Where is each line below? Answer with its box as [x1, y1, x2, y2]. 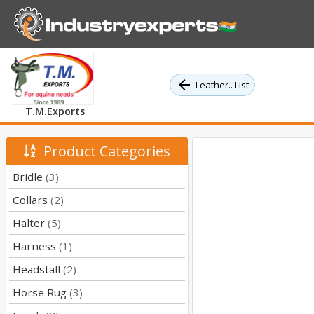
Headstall [13, 262, 63, 276]
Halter [13, 216, 48, 230]
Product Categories [36, 142, 170, 161]
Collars [13, 193, 50, 207]
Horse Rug [13, 285, 69, 299]
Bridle [13, 170, 46, 184]
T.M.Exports [25, 104, 85, 118]
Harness [13, 239, 59, 253]
